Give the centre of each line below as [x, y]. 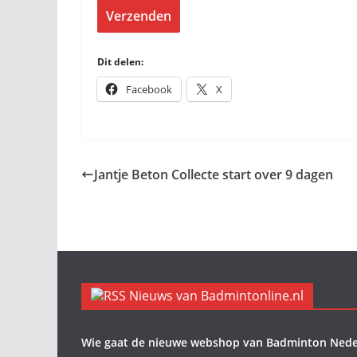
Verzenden [139, 16]
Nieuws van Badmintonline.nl [216, 296]
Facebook [149, 89]
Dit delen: [120, 62]
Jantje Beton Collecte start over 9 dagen [214, 175]
